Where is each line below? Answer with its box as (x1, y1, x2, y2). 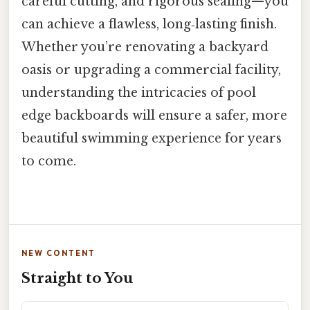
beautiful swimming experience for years (21, 131, 282, 147)
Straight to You (21, 270, 133, 287)
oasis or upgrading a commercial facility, (21, 62, 281, 78)
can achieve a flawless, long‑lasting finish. (21, 17, 277, 33)
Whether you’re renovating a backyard (21, 39, 268, 55)
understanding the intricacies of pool (21, 85, 256, 101)
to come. (21, 154, 76, 170)
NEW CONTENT (21, 248, 95, 259)
